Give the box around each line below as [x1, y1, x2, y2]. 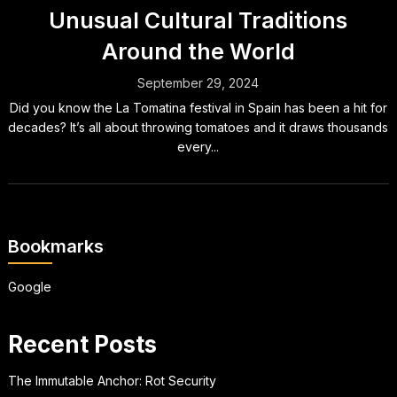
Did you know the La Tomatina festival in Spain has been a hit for [9, 100, 387, 115]
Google [7, 279, 51, 294]
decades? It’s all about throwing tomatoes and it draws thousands [8, 120, 389, 135]
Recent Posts [7, 331, 157, 358]
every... [177, 139, 220, 154]
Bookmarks [7, 236, 104, 257]
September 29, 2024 [137, 75, 260, 90]
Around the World [101, 38, 295, 65]
